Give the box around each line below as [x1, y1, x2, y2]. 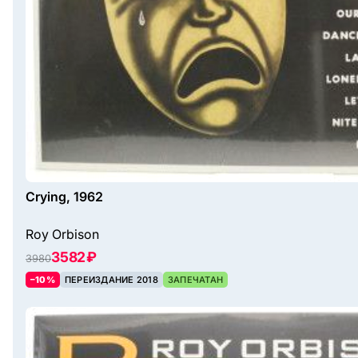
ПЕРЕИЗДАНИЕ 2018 [64, 274, 158, 286]
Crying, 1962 [26, 189, 103, 205]
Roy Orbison [26, 226, 99, 243]
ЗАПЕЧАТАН [167, 274, 224, 286]
